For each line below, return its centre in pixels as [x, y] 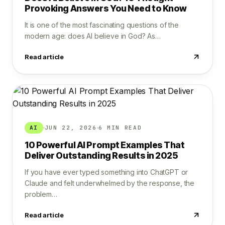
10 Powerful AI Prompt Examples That [105, 145]
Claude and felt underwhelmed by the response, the [110, 183]
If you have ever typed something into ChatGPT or [106, 172]
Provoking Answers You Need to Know [106, 8]
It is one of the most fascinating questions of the [102, 25]
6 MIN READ [120, 127]
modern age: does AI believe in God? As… [93, 36]
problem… [41, 194]
